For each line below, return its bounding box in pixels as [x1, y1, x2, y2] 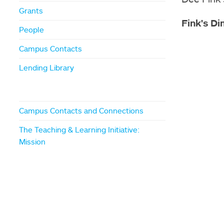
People [19, 25, 44, 34]
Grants [19, 6, 43, 15]
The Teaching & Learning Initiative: [19, 125, 139, 134]
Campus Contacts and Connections [19, 106, 143, 115]
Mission [19, 137, 45, 146]
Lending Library [19, 63, 74, 72]
